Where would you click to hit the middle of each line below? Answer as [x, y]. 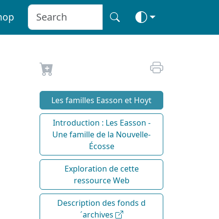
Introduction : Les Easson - [101, 122]
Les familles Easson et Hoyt [101, 100]
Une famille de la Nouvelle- [101, 134]
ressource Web [101, 180]
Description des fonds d [101, 203]
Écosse [101, 146]
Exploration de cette [101, 168]
